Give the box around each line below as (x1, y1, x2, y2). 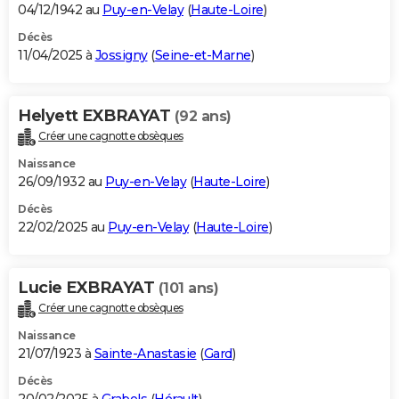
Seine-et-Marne (154, 47, 251, 64)
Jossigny (94, 47, 148, 64)
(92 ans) (174, 108, 232, 126)
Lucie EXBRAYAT (18, 278, 159, 298)
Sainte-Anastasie (94, 346, 197, 362)
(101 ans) (158, 280, 218, 297)
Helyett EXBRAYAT (18, 106, 175, 126)
